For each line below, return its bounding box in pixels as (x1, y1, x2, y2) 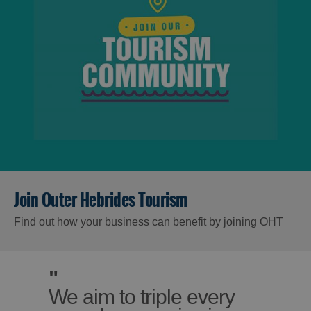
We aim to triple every (49, 285, 235, 308)
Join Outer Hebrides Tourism (14, 187, 187, 213)
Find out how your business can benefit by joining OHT (14, 215, 283, 228)
